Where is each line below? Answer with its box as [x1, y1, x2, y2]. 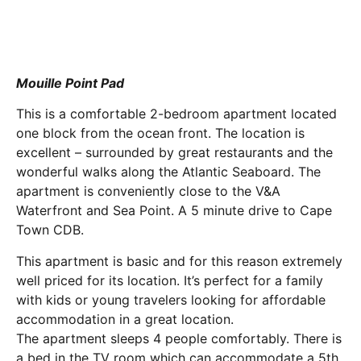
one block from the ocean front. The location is [16, 125, 305, 142]
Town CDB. [16, 222, 84, 239]
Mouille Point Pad [16, 75, 124, 91]
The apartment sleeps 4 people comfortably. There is [16, 330, 342, 346]
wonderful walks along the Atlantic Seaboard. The [16, 164, 321, 180]
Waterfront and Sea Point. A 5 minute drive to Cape [16, 202, 332, 219]
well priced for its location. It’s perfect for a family [16, 272, 323, 288]
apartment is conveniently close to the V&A [16, 183, 280, 200]
